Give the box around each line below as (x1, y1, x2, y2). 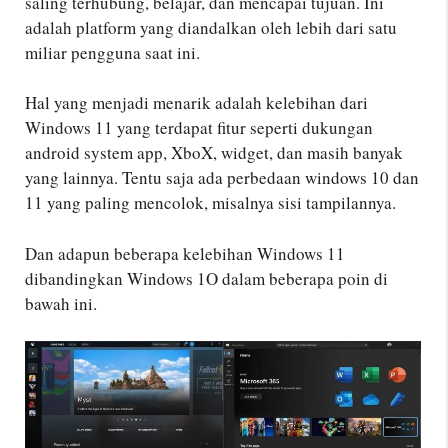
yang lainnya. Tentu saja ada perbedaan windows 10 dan (25, 166, 419, 189)
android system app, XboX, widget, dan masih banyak (25, 141, 403, 164)
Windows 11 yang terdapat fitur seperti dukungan (25, 116, 373, 139)
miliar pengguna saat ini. (25, 40, 200, 64)
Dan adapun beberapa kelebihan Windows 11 (25, 241, 345, 265)
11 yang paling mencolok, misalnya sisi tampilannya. (25, 191, 396, 214)
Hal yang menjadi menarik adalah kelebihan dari (25, 91, 368, 114)
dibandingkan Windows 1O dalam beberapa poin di (25, 266, 388, 290)
